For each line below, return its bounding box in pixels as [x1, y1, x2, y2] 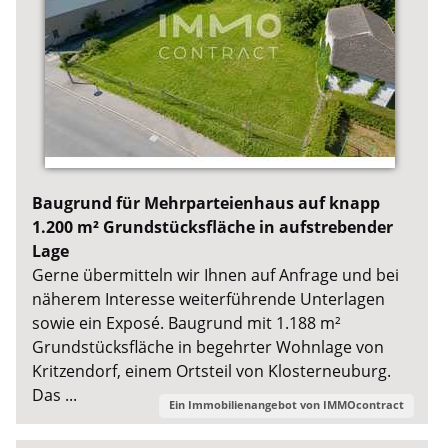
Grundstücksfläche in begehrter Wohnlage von [32, 335, 385, 358]
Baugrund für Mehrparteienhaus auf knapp [32, 191, 381, 214]
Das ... [32, 383, 78, 406]
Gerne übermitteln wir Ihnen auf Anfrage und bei [32, 263, 400, 286]
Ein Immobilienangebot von [168, 396, 323, 412]
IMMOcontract [322, 396, 404, 412]
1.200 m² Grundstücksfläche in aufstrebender [32, 215, 394, 238]
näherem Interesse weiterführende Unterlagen [32, 287, 386, 310]
